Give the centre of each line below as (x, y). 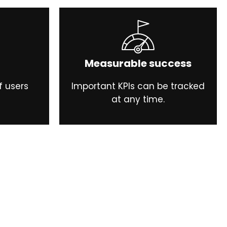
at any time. (138, 100)
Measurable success (138, 64)
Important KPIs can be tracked (138, 86)
